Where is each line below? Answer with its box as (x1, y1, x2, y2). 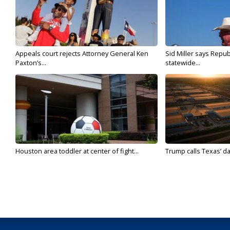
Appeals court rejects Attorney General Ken (15, 49, 148, 58)
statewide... (165, 58, 200, 67)
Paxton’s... (15, 58, 46, 67)
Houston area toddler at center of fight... (15, 146, 139, 156)
